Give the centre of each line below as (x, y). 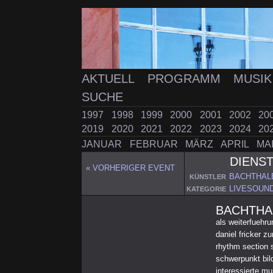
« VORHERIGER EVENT (131, 168)
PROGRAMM (186, 79)
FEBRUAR (155, 144)
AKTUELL (110, 79)
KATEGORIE (206, 189)
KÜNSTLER (207, 177)
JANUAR (103, 144)
